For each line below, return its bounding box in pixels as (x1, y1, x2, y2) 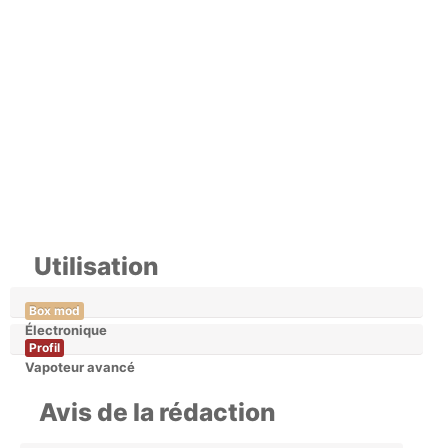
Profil (29, 340, 60, 356)
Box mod (29, 303, 80, 319)
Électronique (25, 322, 107, 339)
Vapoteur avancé (25, 359, 135, 376)
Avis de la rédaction (39, 397, 276, 428)
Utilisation (34, 251, 159, 282)
